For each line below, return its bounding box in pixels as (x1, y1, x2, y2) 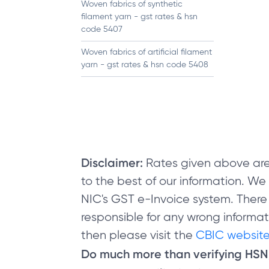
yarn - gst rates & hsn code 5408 (81, 61, 208, 69)
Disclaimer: (81, 156, 146, 170)
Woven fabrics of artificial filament (81, 48, 212, 56)
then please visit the (81, 229, 193, 242)
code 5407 (81, 25, 122, 34)
